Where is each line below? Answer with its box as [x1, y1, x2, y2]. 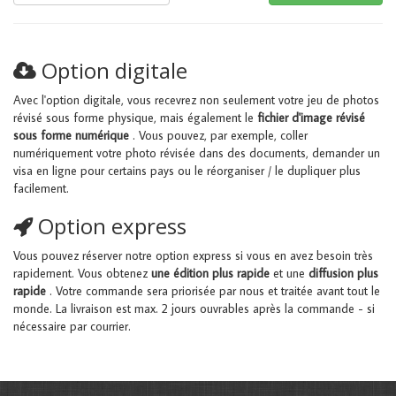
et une [273, 264, 308, 281]
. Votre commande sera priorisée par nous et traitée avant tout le [49, 282, 380, 299]
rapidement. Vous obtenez [13, 264, 151, 281]
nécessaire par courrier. [13, 317, 131, 334]
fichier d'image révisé [257, 109, 365, 126]
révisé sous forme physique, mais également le [13, 109, 257, 126]
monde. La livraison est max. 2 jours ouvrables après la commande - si [13, 300, 375, 316]
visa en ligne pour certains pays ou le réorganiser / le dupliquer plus [13, 162, 361, 179]
